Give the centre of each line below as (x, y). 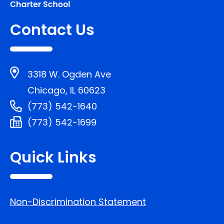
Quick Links (53, 157)
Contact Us (52, 30)
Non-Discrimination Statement (78, 202)
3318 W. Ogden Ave (69, 74)
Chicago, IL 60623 (66, 90)
